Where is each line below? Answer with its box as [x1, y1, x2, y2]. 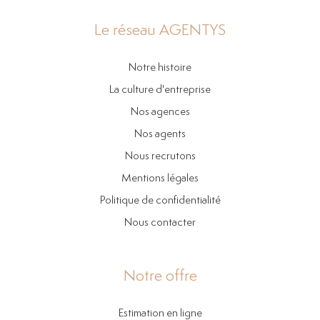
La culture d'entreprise [109, 84, 211, 96]
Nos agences [130, 106, 190, 118]
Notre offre [123, 269, 197, 285]
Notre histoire [129, 62, 191, 74]
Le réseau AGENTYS [94, 23, 226, 39]
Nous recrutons [124, 151, 196, 162]
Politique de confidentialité [99, 195, 221, 206]
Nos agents [134, 129, 186, 140]
